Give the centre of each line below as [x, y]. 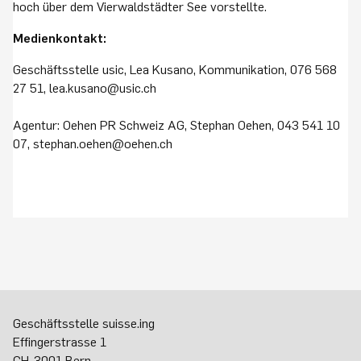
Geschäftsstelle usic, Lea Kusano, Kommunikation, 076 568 [175, 69]
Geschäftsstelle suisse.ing [84, 323]
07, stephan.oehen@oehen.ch [93, 143]
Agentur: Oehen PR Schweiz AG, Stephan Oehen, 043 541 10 [176, 125]
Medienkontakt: [60, 38]
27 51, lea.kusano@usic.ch [85, 88]
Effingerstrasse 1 [61, 342]
